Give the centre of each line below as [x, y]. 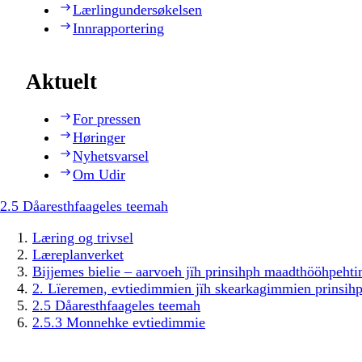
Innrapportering [118, 28]
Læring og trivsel [83, 238]
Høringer [99, 138]
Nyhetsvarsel [111, 156]
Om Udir [99, 175]
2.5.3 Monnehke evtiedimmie [119, 323]
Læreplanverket [78, 255]
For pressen [107, 119]
